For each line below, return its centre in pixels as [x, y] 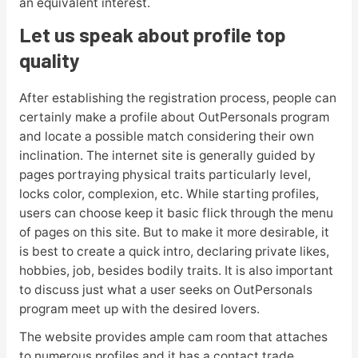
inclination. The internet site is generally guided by [167, 155]
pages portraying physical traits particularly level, [165, 174]
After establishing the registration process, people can [177, 97]
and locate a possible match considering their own [166, 136]
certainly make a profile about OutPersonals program [174, 117]
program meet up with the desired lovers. [139, 308]
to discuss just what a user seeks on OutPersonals [165, 289]
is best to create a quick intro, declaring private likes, [174, 251]
